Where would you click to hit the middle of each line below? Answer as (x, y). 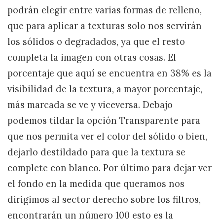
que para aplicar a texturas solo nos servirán (105, 26)
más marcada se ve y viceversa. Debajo (90, 105)
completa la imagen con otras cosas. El (92, 58)
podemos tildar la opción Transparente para (104, 121)
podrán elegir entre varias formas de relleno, (105, 10)
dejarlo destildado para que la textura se (96, 152)
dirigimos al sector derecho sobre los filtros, (104, 200)
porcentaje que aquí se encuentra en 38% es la (110, 74)
